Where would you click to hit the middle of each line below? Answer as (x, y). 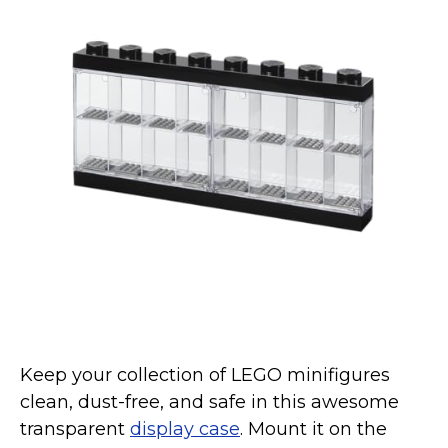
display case (185, 429)
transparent (75, 429)
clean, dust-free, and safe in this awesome (209, 402)
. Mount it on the (313, 429)
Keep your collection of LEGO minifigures (205, 375)
